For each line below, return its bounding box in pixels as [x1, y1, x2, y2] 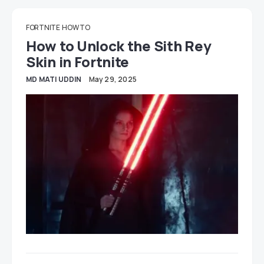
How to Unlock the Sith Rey [26, 36, 212, 56]
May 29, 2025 [88, 74, 137, 85]
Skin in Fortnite [26, 52, 130, 72]
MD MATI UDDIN [26, 74, 82, 85]
